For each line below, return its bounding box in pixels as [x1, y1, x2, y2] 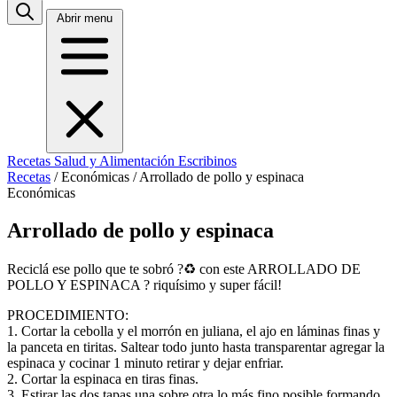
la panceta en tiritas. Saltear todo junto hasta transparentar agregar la [7, 339, 385, 354]
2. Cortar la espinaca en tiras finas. [7, 370, 198, 386]
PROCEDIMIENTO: [7, 307, 128, 323]
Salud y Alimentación [54, 153, 178, 168]
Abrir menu [57, 12, 113, 25]
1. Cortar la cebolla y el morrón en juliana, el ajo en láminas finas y [7, 323, 380, 339]
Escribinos [178, 153, 237, 168]
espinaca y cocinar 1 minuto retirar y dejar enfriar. [7, 354, 284, 370]
